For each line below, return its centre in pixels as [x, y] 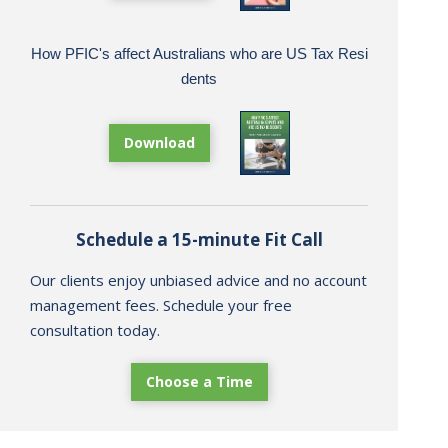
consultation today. [95, 330]
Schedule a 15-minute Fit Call [199, 240]
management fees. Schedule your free [161, 305]
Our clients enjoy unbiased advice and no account [198, 280]
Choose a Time [199, 382]
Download [159, 143]
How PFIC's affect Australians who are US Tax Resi [199, 54]
